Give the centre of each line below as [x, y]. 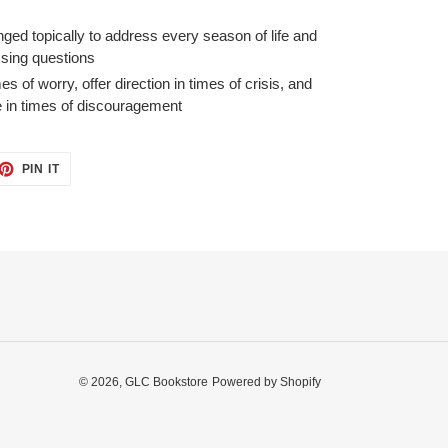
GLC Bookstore [166, 381]
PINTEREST [97, 190]
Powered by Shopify [266, 381]
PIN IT [41, 169]
